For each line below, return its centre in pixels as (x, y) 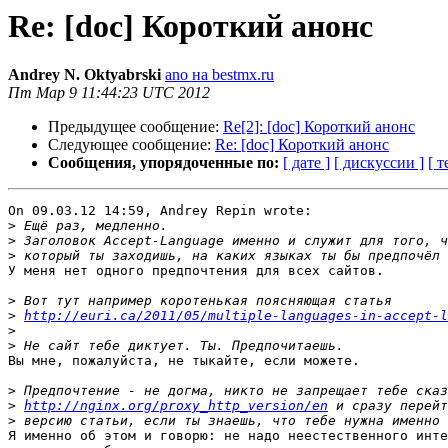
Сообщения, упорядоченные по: (163, 163)
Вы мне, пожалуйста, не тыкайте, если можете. (184, 361)
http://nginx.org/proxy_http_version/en (176, 406)
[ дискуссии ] (379, 163)
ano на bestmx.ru (219, 75)
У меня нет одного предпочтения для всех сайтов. (196, 271)
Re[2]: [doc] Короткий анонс (319, 127)
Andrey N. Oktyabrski (84, 75)
